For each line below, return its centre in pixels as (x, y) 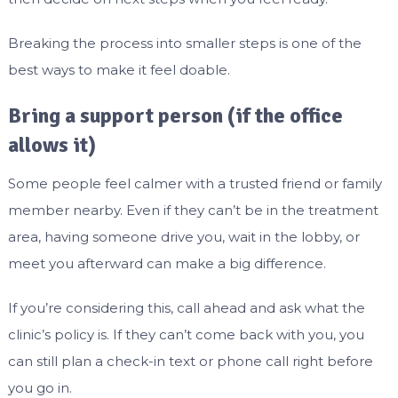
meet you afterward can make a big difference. (167, 264)
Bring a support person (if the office (175, 116)
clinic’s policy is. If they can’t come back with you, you (186, 335)
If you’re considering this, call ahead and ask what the (186, 308)
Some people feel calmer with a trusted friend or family (195, 184)
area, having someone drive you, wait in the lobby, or (183, 237)
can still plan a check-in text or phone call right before (190, 362)
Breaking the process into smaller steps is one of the (184, 44)
